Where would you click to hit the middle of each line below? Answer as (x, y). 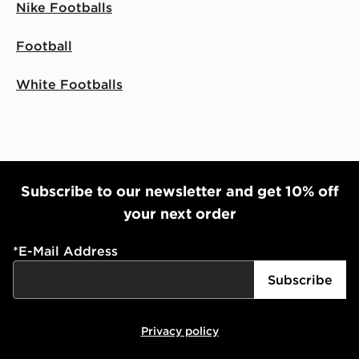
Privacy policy (179, 331)
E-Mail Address (68, 250)
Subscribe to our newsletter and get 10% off (179, 191)
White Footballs (69, 84)
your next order (179, 213)
